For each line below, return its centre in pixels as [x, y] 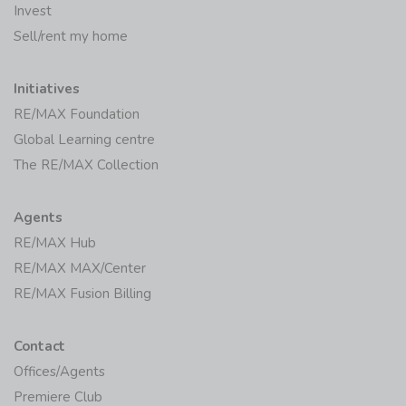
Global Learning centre [84, 140]
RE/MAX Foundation [77, 115]
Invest [33, 11]
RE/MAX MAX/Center [80, 269]
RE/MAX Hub [55, 243]
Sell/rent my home [71, 37]
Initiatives [47, 89]
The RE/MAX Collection [86, 165]
